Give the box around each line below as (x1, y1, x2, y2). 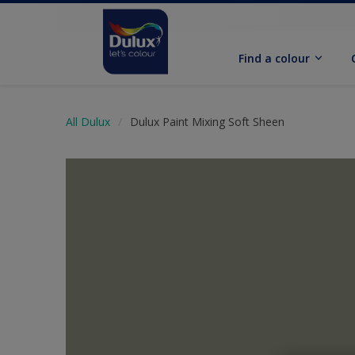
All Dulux (66, 114, 110, 129)
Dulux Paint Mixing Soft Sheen (130, 114, 284, 129)
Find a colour (239, 50, 311, 66)
